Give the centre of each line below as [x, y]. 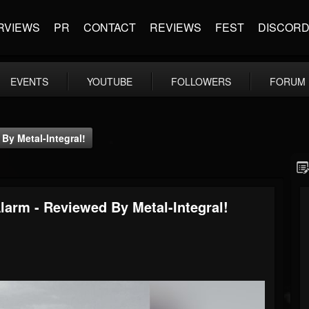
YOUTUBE [110, 81]
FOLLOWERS [201, 81]
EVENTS [29, 81]
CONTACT [110, 27]
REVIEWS [176, 27]
